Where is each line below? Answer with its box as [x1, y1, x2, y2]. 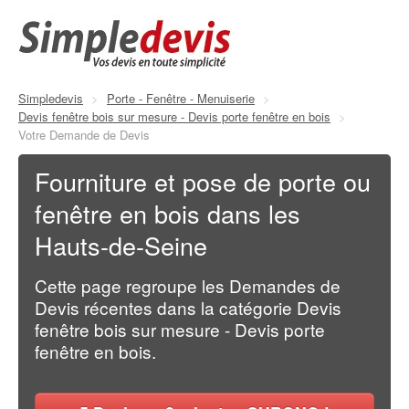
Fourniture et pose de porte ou [35, 163, 371, 200]
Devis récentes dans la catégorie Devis [35, 295, 341, 320]
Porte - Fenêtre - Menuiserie [107, 89, 255, 107]
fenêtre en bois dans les [35, 195, 300, 232]
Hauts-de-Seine [35, 227, 207, 264]
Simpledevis [18, 89, 83, 107]
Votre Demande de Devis [18, 126, 150, 143]
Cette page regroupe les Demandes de [35, 273, 341, 299]
